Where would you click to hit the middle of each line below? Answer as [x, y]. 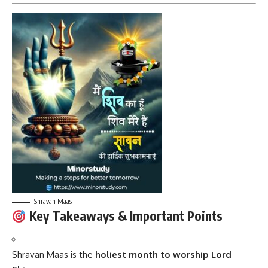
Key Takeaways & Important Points [124, 216]
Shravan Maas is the [54, 254]
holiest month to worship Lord [163, 254]
